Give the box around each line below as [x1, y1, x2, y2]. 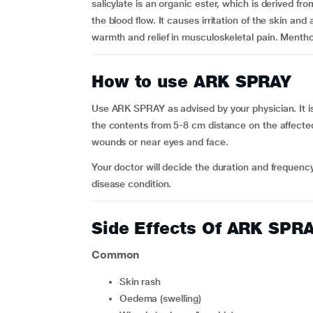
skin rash [125, 276, 161, 287]
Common [91, 248, 140, 261]
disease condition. [91, 178, 172, 189]
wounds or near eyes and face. [91, 136, 228, 147]
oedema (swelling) [126, 293, 201, 304]
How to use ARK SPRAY [91, 71, 292, 92]
